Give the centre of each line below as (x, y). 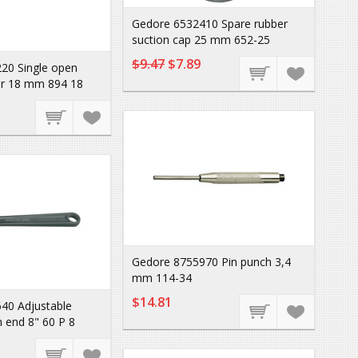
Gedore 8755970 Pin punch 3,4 (211, 262)
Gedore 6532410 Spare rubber (210, 24)
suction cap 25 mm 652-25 (201, 40)
